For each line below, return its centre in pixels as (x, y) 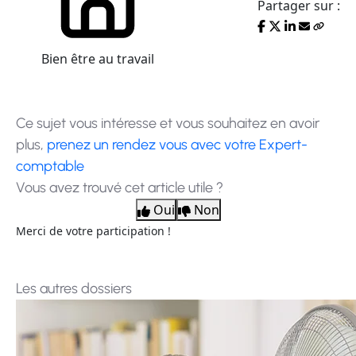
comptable (50, 166)
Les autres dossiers (74, 288)
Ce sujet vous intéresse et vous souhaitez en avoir (168, 123)
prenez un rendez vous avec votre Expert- (177, 145)
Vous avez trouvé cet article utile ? (120, 188)
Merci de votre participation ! (93, 231)
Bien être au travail (98, 59)
